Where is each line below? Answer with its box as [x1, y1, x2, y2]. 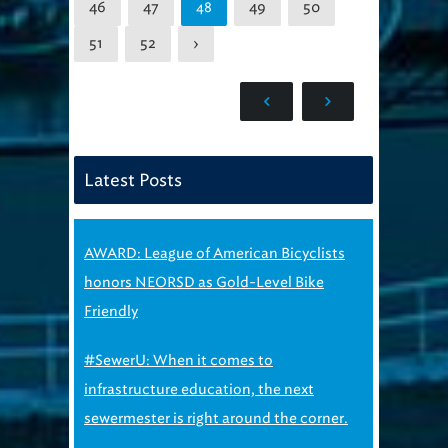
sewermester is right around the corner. [84, 409, 348, 427]
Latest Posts [84, 169, 182, 190]
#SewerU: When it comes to [84, 351, 273, 369]
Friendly [84, 302, 138, 320]
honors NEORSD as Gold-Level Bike [84, 273, 324, 291]
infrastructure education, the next [84, 380, 314, 398]
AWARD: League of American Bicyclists [84, 244, 345, 262]
